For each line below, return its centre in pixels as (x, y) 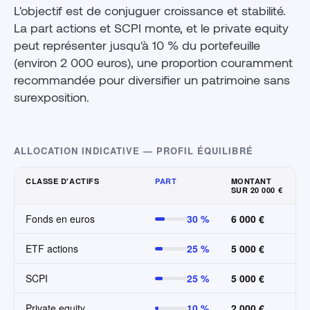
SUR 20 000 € (257, 190)
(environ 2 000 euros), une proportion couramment (153, 63)
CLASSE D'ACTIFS (63, 181)
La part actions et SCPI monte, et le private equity (151, 28)
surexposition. (52, 97)
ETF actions (52, 249)
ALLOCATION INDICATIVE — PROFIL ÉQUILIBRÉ (134, 151)
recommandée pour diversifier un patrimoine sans (152, 80)
